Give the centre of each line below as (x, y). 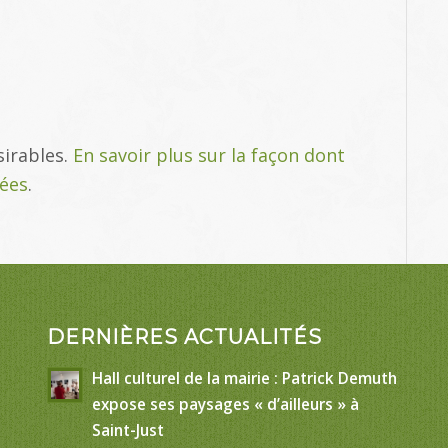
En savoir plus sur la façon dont (209, 154)
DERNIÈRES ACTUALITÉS (184, 336)
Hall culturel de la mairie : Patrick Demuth (244, 377)
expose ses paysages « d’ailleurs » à (225, 403)
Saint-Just (127, 429)
